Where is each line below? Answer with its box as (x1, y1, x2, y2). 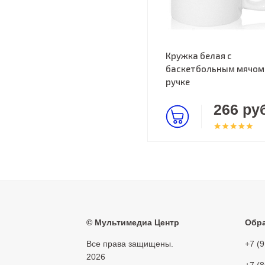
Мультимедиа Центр (92, 218, 179, 227)
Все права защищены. (86, 239, 173, 248)
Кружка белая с (165, 50, 232, 61)
